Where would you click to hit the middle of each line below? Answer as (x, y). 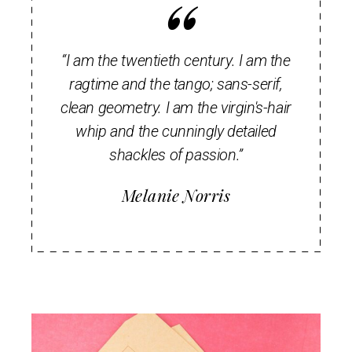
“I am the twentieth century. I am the (176, 60)
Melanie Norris (176, 194)
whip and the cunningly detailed (176, 131)
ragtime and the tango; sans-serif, (176, 84)
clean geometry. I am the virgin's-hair (176, 107)
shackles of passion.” (176, 154)
